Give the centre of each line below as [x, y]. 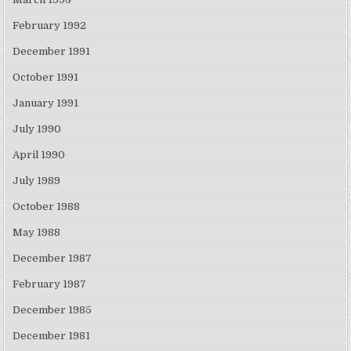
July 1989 [37, 181]
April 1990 [39, 155]
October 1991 [46, 78]
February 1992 [50, 26]
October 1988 [47, 207]
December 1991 [52, 52]
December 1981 [52, 336]
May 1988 [37, 233]
